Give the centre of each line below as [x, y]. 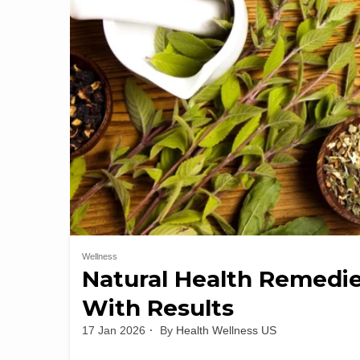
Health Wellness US [226, 330]
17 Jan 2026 [114, 330]
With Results [158, 308]
